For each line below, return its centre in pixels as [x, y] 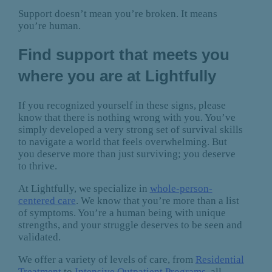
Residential [219, 260]
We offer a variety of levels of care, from [107, 260]
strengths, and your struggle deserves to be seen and [130, 225]
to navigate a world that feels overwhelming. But [122, 142]
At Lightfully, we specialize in [84, 189]
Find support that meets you [124, 55]
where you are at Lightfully [119, 76]
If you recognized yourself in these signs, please [122, 106]
